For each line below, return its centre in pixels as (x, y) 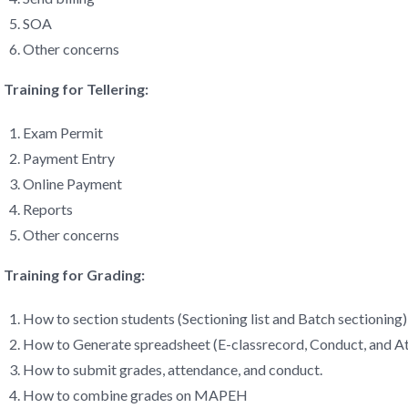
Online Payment (72, 184)
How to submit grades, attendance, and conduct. (172, 369)
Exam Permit (62, 133)
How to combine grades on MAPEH (135, 395)
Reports (47, 209)
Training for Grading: (74, 275)
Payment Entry (68, 158)
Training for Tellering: (76, 89)
